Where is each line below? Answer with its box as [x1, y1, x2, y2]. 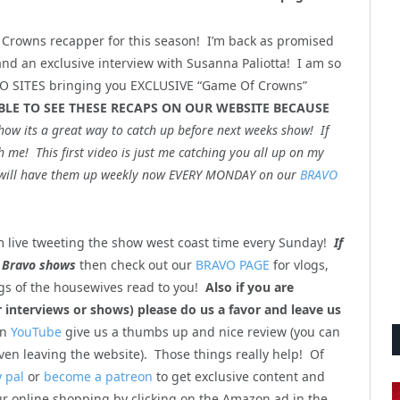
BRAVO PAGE [196, 255, 270, 273]
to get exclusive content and [153, 367, 325, 385]
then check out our [76, 255, 196, 273]
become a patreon [44, 367, 153, 385]
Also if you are [205, 278, 294, 296]
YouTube [11, 322, 65, 340]
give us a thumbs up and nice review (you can [65, 322, 340, 340]
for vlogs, [270, 255, 329, 273]
